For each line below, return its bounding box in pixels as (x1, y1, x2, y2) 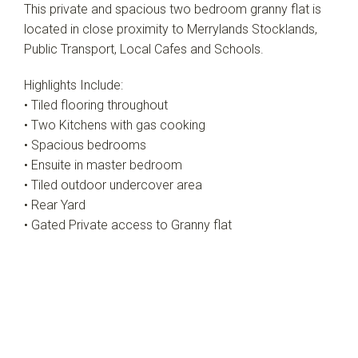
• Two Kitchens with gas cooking (24, 117, 205, 133)
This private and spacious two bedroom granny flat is (24, 2, 321, 17)
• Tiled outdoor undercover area (24, 177, 202, 193)
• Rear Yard (24, 197, 86, 213)
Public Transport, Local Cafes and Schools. (24, 42, 264, 57)
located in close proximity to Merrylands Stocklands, (24, 22, 317, 37)
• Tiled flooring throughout (24, 97, 168, 113)
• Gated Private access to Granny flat (24, 217, 232, 233)
